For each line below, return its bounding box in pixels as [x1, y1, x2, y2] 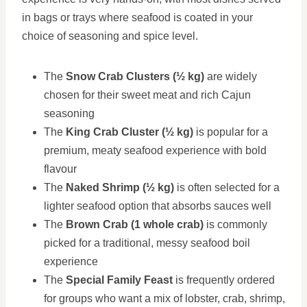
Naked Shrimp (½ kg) [66, 182, 174, 193]
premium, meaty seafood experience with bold [44, 145, 267, 156]
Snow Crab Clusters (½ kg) [66, 71, 204, 82]
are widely [204, 71, 257, 82]
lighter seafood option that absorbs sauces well [44, 200, 271, 212]
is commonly [204, 219, 267, 230]
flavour [44, 163, 77, 175]
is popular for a [193, 126, 268, 138]
